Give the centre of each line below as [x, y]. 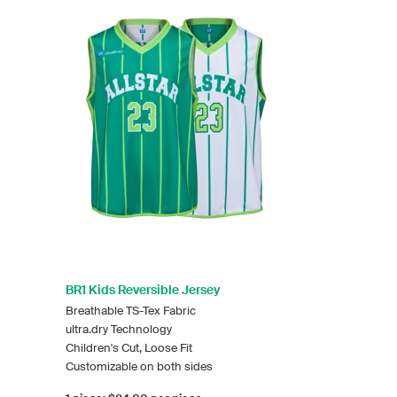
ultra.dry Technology [119, 329]
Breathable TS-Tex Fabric [131, 310]
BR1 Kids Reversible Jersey [143, 289]
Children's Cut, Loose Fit [129, 347]
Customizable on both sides [139, 366]
